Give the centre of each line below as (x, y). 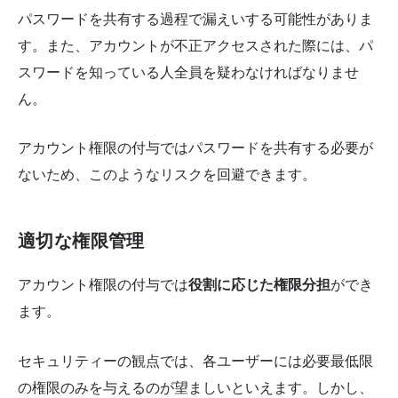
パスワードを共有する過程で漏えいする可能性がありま (195, 19)
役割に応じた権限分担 (259, 285)
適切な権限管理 (81, 241)
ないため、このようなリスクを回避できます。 (167, 175)
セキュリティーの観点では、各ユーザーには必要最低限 (195, 362)
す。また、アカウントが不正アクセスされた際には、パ (195, 45)
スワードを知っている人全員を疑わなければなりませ (188, 72)
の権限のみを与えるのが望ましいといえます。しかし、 (195, 388)
